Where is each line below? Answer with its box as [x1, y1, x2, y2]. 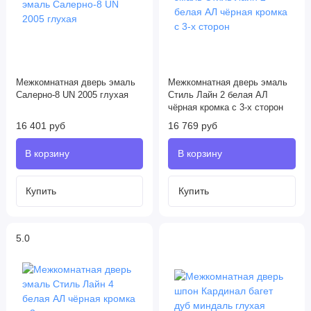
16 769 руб [168, 120, 217, 132]
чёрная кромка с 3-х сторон [168, 103, 283, 113]
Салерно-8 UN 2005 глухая [15, 90, 128, 101]
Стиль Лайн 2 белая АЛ [168, 90, 268, 101]
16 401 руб [15, 120, 65, 132]
